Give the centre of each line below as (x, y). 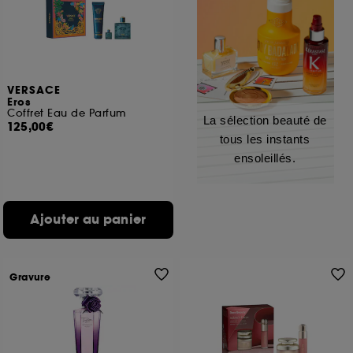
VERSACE (34, 91)
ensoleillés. (265, 158)
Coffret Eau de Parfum (67, 113)
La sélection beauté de (265, 120)
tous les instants (265, 139)
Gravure (30, 277)
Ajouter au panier (88, 219)
